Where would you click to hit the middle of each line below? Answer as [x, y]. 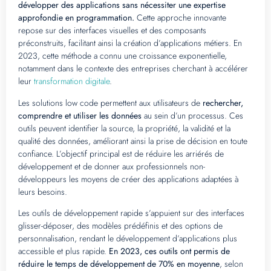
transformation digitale [72, 81]
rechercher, [223, 103]
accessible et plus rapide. [64, 251]
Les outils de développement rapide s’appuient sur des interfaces [131, 213]
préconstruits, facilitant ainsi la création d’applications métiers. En [130, 43]
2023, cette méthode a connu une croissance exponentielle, [122, 56]
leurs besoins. [43, 191]
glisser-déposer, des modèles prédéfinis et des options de [120, 226]
